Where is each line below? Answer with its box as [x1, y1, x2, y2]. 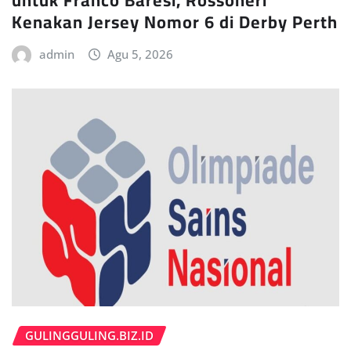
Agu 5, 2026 [107, 45, 174, 62]
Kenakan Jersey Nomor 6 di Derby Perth [12, 5, 338, 38]
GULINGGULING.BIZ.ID [25, 327, 154, 343]
